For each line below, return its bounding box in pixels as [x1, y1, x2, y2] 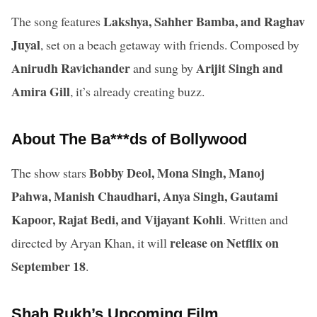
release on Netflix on [170, 233, 279, 252]
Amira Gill [11, 81, 70, 100]
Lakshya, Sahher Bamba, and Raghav [103, 11, 305, 30]
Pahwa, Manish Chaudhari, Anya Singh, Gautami [11, 186, 278, 205]
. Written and [223, 210, 288, 228]
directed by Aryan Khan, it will [11, 234, 170, 251]
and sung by [130, 59, 196, 76]
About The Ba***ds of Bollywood [11, 129, 247, 148]
